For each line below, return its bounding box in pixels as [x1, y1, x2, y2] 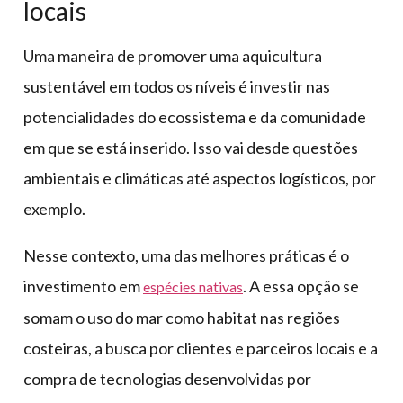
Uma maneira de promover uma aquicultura [23, 45, 322, 66]
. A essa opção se [243, 275, 359, 296]
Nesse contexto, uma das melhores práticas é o [23, 245, 349, 265]
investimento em [23, 275, 143, 296]
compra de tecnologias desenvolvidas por [23, 368, 311, 389]
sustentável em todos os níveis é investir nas [23, 76, 330, 96]
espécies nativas [143, 277, 243, 295]
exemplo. [23, 198, 88, 219]
